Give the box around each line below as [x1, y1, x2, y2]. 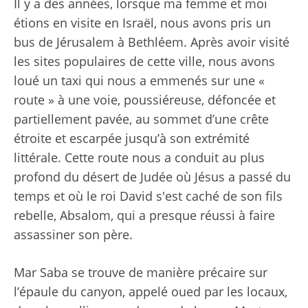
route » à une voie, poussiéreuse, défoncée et [14, 91, 276, 108]
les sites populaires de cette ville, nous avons [14, 52, 275, 69]
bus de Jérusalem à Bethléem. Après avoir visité [14, 33, 289, 50]
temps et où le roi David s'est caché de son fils [14, 187, 283, 204]
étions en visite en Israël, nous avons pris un [14, 14, 271, 31]
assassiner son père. [14, 225, 133, 243]
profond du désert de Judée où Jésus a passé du [14, 168, 291, 185]
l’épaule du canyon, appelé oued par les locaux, [14, 283, 287, 300]
